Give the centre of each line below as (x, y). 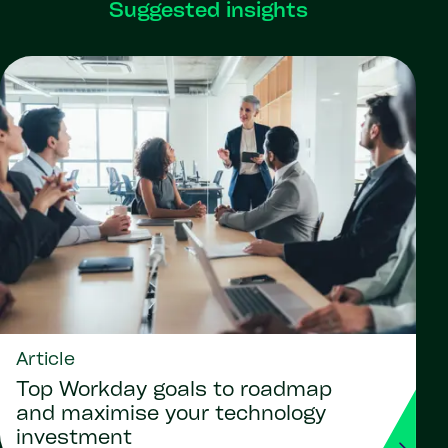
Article (45, 360)
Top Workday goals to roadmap (174, 390)
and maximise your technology (171, 414)
